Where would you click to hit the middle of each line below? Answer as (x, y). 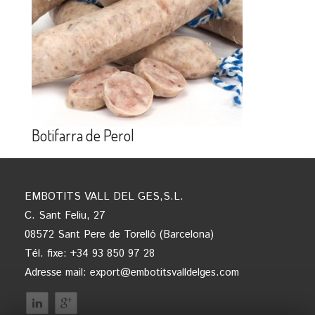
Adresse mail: (57, 272)
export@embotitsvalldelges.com (165, 272)
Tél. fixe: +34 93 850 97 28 (90, 253)
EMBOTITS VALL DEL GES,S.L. (104, 196)
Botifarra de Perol (83, 135)
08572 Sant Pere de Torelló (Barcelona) (119, 234)
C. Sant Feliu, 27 (65, 215)
